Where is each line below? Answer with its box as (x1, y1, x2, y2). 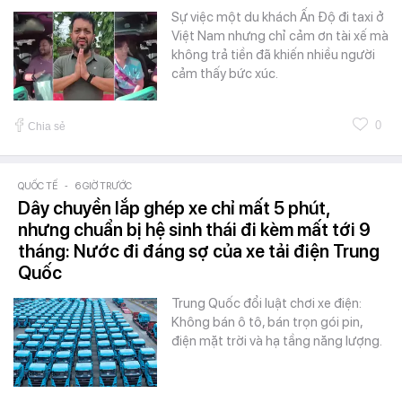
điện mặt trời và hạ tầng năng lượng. (171, 332, 382, 349)
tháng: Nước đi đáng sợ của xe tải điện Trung (18, 240, 380, 262)
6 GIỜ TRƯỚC (75, 179, 132, 192)
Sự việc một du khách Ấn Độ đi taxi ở (171, 8, 384, 25)
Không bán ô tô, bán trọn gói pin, (171, 313, 363, 330)
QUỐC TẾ (18, 179, 57, 192)
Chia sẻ (28, 119, 66, 133)
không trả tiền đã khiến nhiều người (171, 46, 375, 63)
